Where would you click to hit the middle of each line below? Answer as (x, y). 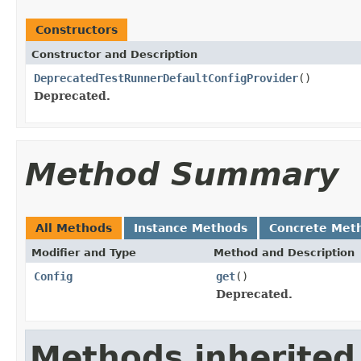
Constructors (77, 29)
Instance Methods (191, 228)
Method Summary (182, 174)
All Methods (74, 228)
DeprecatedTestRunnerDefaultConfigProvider (166, 78)
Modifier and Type (84, 252)
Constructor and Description (114, 54)
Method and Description (284, 252)
